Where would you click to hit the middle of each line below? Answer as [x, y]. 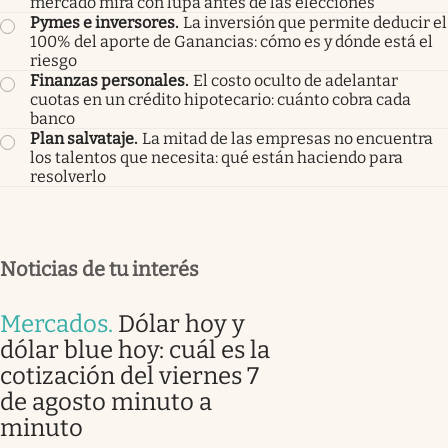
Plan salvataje [82, 138]
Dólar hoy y [181, 323]
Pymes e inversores [102, 22]
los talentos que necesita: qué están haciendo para [216, 157]
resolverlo [68, 176]
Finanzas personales [107, 80]
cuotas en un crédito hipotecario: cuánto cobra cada [220, 99]
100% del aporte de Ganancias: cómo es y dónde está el [231, 41]
